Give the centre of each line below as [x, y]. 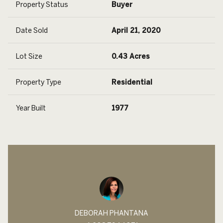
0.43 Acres [131, 56]
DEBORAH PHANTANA [111, 213]
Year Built [31, 108]
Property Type [39, 82]
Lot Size [29, 56]
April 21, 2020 [136, 31]
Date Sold [32, 31]
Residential [132, 82]
